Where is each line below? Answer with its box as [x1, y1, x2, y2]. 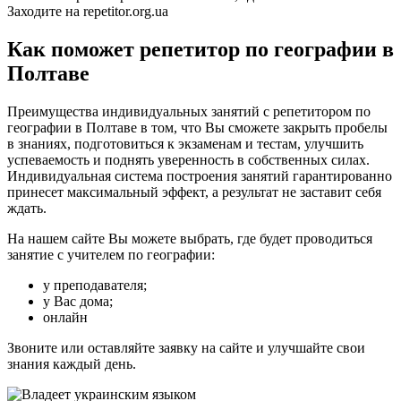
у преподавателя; [43, 277, 147, 294]
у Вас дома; [43, 294, 113, 310]
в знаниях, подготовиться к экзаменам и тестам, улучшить [7, 136, 363, 152]
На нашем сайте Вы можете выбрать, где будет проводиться [7, 231, 372, 247]
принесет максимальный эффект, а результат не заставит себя [7, 184, 381, 200]
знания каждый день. [7, 356, 136, 372]
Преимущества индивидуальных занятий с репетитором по [7, 104, 371, 120]
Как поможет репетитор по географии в [7, 38, 394, 62]
